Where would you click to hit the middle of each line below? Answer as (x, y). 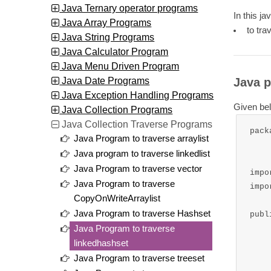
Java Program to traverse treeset (139, 258)
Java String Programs (107, 37)
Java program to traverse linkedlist (142, 153)
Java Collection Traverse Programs (136, 124)
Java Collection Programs (116, 109)
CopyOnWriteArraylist (117, 198)
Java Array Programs (106, 22)
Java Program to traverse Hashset (142, 213)
